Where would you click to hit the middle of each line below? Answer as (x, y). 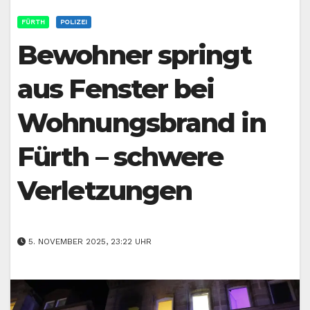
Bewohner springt (134, 55)
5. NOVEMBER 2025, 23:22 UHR (89, 241)
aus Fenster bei (116, 89)
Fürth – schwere (120, 157)
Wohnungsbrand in (142, 123)
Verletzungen (105, 191)
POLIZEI (74, 22)
